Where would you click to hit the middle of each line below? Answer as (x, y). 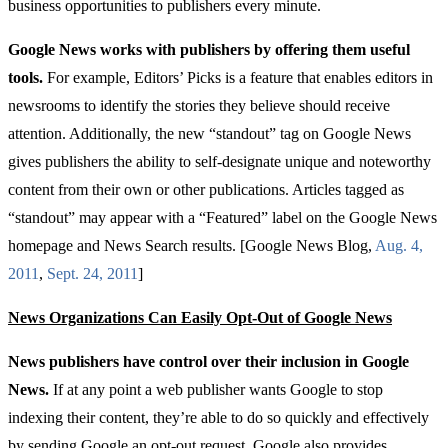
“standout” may (59, 218)
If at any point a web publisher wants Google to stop (218, 390)
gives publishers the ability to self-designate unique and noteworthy (219, 162)
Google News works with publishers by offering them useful (209, 50)
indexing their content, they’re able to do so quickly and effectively (218, 418)
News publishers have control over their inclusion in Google (208, 362)
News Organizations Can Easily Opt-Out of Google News (200, 318)
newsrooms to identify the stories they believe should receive (199, 106)
